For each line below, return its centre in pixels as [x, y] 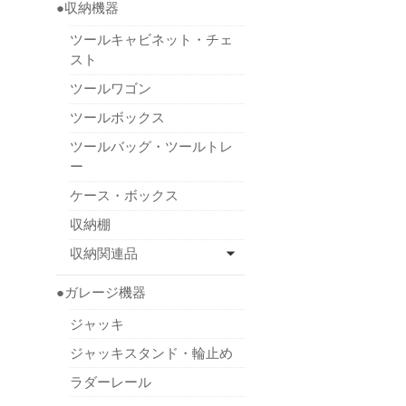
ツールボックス [117, 118]
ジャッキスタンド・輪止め [151, 353]
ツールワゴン [111, 89]
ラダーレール [111, 382]
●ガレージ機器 [101, 292]
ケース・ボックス [124, 196]
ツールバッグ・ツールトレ [151, 147]
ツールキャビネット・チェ [151, 40]
